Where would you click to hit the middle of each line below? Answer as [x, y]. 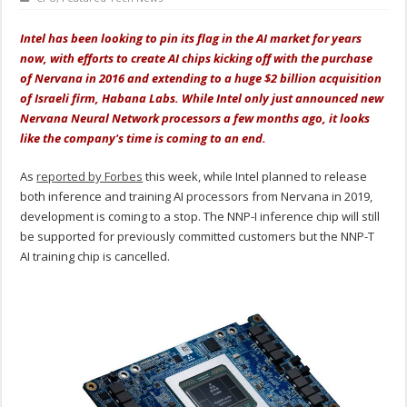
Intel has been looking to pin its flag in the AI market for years [191, 39]
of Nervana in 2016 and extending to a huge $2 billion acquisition [201, 79]
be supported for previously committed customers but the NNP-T [198, 237]
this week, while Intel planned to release [255, 177]
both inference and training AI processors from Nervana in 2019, [197, 197]
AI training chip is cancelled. [95, 257]
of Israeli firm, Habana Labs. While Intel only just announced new [202, 99]
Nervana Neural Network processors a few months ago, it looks [195, 119]
